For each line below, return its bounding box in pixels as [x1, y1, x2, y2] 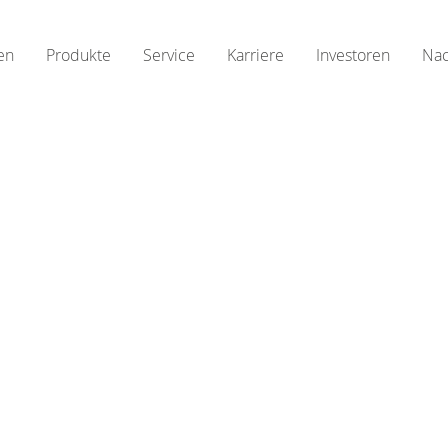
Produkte [46, 43, 111, 66]
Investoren [316, 43, 390, 66]
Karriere [227, 43, 284, 66]
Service [143, 43, 195, 66]
